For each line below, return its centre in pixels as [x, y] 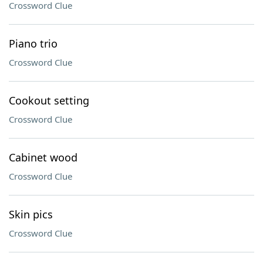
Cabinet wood [43, 157]
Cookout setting [49, 100]
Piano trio [33, 43]
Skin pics [31, 214]
